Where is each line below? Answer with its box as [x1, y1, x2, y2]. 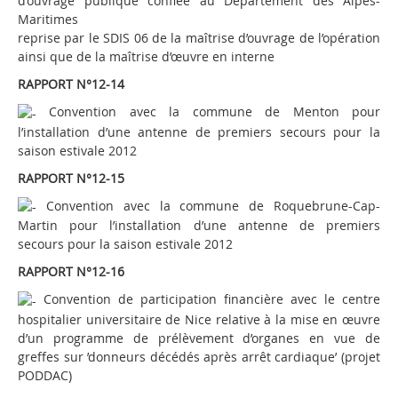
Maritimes [18, 10, 78, 28]
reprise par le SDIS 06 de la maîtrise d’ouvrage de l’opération [18, 28, 380, 46]
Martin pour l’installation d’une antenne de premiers [18, 217, 380, 235]
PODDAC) [18, 367, 72, 384]
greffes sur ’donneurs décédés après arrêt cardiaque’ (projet [18, 348, 380, 365]
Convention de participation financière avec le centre [36, 291, 380, 308]
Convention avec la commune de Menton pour [36, 102, 380, 120]
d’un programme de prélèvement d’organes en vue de [18, 330, 380, 346]
